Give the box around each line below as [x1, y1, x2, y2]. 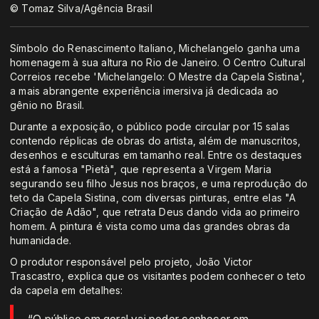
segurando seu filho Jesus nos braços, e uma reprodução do [10, 177, 308, 190]
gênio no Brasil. [10, 99, 85, 112]
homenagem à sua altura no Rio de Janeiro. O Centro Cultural [10, 56, 306, 69]
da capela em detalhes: [10, 284, 123, 297]
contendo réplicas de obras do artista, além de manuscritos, [10, 135, 301, 147]
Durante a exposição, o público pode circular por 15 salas [10, 120, 290, 133]
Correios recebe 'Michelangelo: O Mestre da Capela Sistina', [10, 70, 305, 83]
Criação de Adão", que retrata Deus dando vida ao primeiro [10, 206, 300, 219]
